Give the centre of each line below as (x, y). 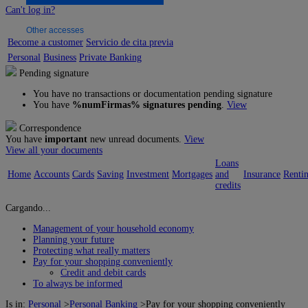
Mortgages (192, 174)
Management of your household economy (113, 229)
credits (228, 185)
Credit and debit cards (103, 273)
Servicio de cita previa (130, 42)
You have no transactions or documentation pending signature (153, 94)
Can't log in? (30, 10)
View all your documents (54, 150)
